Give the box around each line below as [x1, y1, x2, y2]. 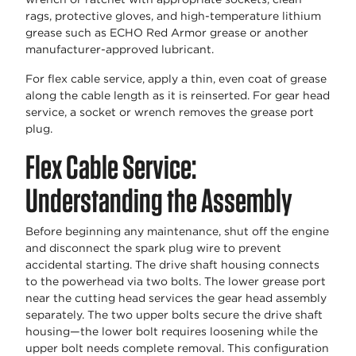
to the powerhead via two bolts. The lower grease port [25, 275, 326, 288]
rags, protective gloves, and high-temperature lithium [25, 10, 321, 23]
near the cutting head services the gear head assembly [25, 292, 327, 305]
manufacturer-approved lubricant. [25, 43, 214, 56]
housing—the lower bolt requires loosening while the [25, 325, 318, 339]
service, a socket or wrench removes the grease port [25, 106, 314, 119]
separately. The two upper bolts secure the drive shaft [25, 308, 323, 322]
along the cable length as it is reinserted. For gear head [25, 89, 330, 103]
